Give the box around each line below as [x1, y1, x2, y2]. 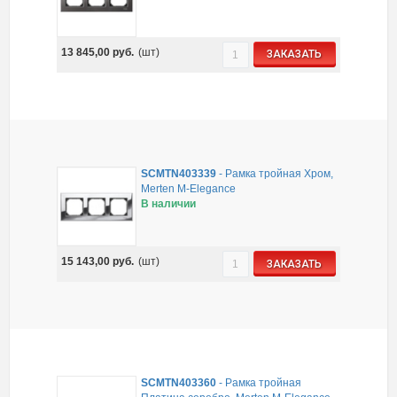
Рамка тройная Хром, [225, 167, 334, 181]
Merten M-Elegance [141, 183, 237, 196]
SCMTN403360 [141, 377, 217, 390]
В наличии [141, 198, 197, 211]
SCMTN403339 [141, 167, 217, 181]
